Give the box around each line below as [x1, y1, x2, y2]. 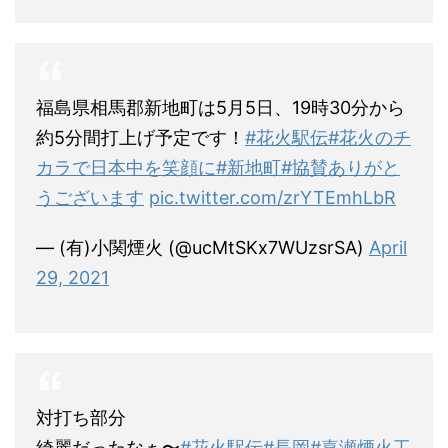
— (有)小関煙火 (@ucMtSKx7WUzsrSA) [36, 237, 369, 259]
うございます [36, 187, 144, 209]
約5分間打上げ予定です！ [36, 127, 245, 149]
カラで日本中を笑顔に [36, 157, 216, 179]
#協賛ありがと [281, 157, 400, 179]
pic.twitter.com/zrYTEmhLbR [149, 187, 396, 209]
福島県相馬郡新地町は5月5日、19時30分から [36, 97, 405, 119]
